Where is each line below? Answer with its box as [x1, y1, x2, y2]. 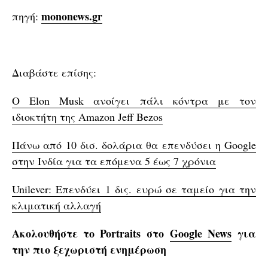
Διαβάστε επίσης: [12, 65, 96, 80]
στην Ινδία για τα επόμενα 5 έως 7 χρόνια [12, 153, 216, 168]
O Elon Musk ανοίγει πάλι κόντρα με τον [12, 93, 256, 108]
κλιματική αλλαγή [12, 197, 101, 212]
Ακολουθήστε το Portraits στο [12, 225, 170, 241]
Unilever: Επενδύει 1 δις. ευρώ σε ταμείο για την [12, 181, 256, 196]
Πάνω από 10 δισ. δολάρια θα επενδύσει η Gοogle [12, 137, 256, 152]
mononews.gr [41, 8, 102, 24]
